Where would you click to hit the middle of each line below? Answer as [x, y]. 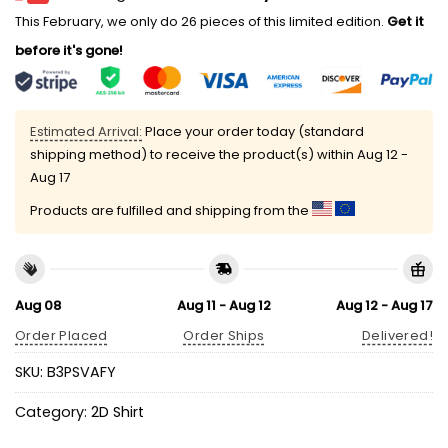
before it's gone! [69, 51]
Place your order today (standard [253, 132]
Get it [404, 22]
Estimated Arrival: [86, 132]
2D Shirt [117, 412]
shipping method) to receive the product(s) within [193, 155]
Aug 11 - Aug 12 [223, 305]
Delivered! [397, 336]
